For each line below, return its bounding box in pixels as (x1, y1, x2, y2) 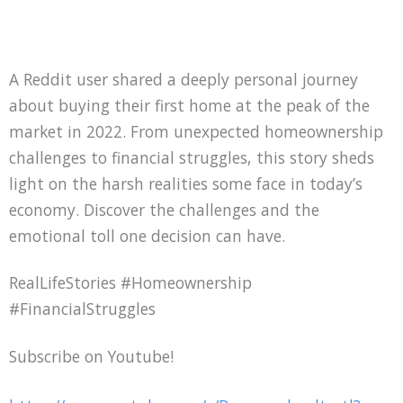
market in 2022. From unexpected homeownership (9, 120, 383, 142)
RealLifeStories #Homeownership (9, 272, 252, 294)
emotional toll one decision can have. (9, 224, 285, 246)
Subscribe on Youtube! (9, 345, 174, 368)
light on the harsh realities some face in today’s (9, 172, 363, 194)
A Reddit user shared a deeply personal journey (9, 67, 358, 90)
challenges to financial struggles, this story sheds (9, 146, 374, 168)
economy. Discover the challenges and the (9, 198, 319, 220)
